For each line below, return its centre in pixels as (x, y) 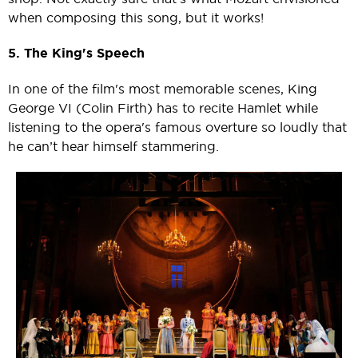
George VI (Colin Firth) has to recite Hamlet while (163, 107)
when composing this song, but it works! (136, 17)
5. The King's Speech (76, 53)
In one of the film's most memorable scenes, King (163, 88)
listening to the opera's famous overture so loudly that (177, 127)
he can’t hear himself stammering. (113, 146)
